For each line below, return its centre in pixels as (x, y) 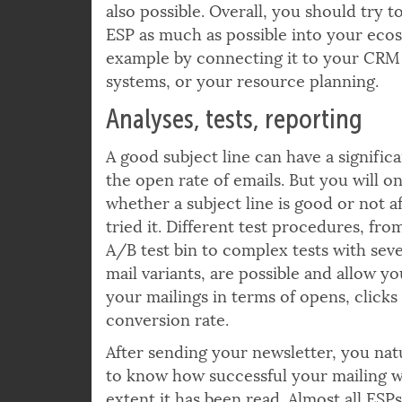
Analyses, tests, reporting (234, 153)
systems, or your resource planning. (242, 116)
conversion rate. (167, 355)
